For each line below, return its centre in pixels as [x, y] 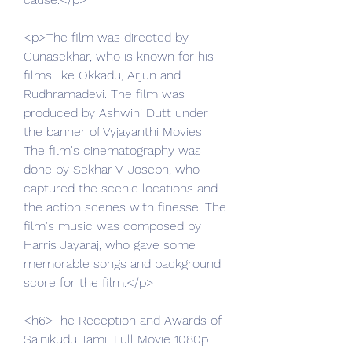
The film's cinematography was [112, 150]
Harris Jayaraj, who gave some [110, 245]
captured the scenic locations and [121, 188]
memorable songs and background [122, 264]
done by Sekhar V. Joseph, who [112, 169]
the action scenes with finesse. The [125, 207]
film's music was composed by [112, 226]
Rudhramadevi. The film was [104, 94]
